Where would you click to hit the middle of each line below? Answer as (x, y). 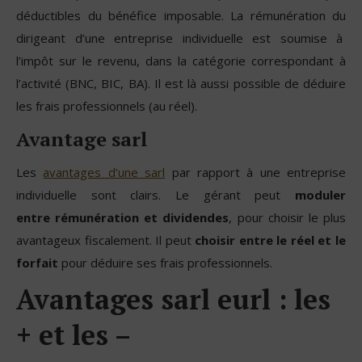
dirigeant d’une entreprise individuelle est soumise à (181, 38)
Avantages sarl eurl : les (173, 299)
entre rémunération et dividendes (123, 217)
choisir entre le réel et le (271, 240)
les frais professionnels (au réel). (107, 105)
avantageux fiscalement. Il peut (106, 240)
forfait (37, 262)
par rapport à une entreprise (255, 172)
